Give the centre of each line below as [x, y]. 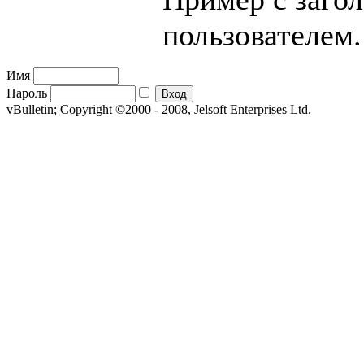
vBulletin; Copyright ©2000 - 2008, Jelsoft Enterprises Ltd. [159, 109]
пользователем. [262, 35]
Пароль [27, 93]
